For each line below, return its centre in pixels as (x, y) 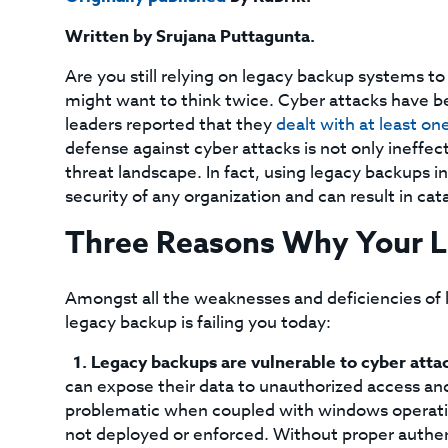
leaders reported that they (170, 124)
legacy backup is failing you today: (197, 322)
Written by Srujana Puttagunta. (189, 36)
